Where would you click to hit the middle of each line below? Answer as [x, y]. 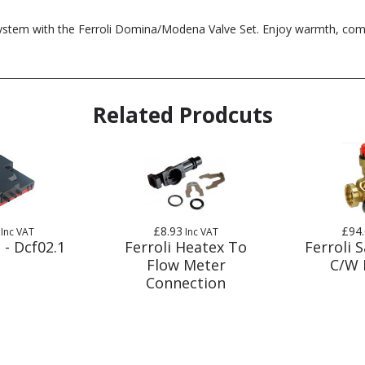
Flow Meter [186, 264]
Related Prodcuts [182, 114]
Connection [186, 282]
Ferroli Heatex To [186, 246]
